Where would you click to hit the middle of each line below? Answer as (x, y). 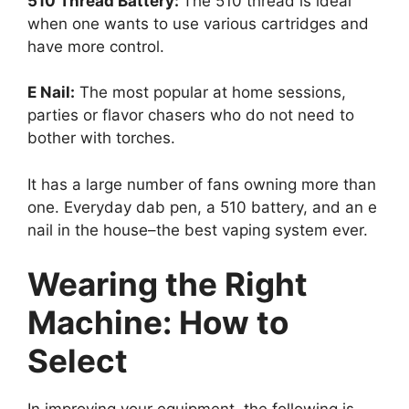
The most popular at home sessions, (210, 93)
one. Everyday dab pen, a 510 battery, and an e (202, 207)
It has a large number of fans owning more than (202, 184)
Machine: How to (158, 323)
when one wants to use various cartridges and (198, 23)
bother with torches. (101, 138)
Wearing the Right (168, 284)
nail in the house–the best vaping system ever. (198, 230)
